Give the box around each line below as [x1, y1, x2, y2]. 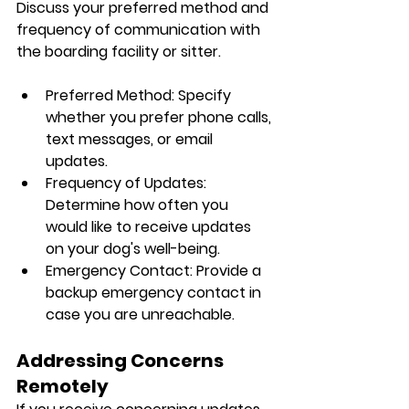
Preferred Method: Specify [46, 84, 235, 106]
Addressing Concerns [16, 347, 227, 373]
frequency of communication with [16, 18, 264, 40]
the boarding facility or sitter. [16, 40, 221, 62]
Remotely [16, 372, 109, 399]
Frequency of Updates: [46, 172, 210, 194]
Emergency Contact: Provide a [46, 259, 265, 281]
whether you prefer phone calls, [46, 106, 275, 128]
